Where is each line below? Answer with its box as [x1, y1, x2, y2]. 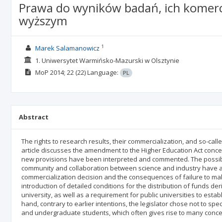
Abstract [19, 112, 49, 121]
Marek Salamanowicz [35, 44, 100, 53]
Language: [87, 68, 120, 77]
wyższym [19, 12, 67, 29]
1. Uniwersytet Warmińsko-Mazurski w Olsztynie [35, 55, 179, 65]
